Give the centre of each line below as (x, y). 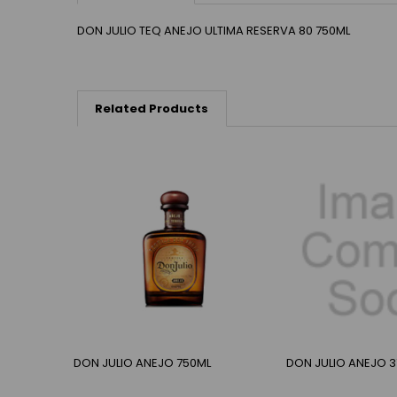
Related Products (152, 109)
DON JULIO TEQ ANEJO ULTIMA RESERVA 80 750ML (213, 30)
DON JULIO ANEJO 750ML (143, 362)
